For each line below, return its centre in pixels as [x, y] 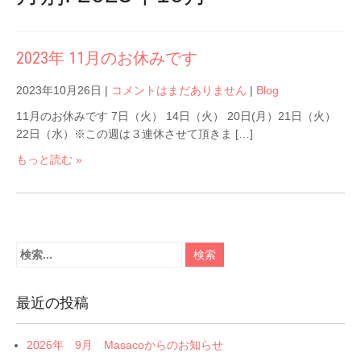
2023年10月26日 [59, 90]
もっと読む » [49, 159]
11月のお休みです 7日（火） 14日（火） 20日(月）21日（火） [176, 116]
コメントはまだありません [179, 90]
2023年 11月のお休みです [107, 58]
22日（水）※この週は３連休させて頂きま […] [135, 133]
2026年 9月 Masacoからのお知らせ [125, 344]
